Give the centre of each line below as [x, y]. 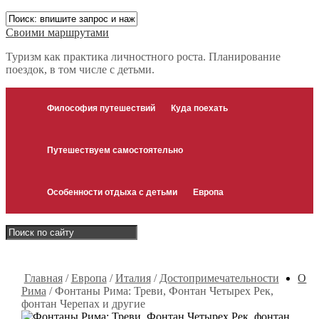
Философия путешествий [101, 108]
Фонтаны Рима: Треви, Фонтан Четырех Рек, [164, 291]
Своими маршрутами [57, 32]
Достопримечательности [219, 278]
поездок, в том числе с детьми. [80, 69]
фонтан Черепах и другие [83, 304]
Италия [133, 278]
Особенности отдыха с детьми [112, 192]
